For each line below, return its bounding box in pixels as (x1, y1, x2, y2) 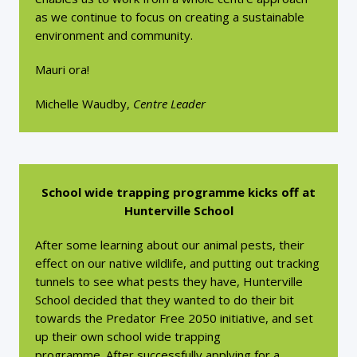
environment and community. (35, 27, 196, 43)
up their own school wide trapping (35, 328, 221, 344)
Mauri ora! (35, 61, 89, 77)
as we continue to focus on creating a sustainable (35, 9, 304, 25)
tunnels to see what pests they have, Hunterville (35, 273, 303, 289)
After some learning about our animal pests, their (35, 237, 304, 253)
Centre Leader (133, 96, 206, 112)
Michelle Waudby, (35, 96, 133, 112)
